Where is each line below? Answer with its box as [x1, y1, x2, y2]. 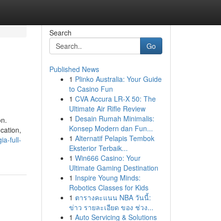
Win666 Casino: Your [74, 153, 141, 163]
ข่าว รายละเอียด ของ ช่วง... [69, 202, 153, 212]
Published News [49, 64, 99, 74]
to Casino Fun [69, 84, 113, 94]
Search [49, 28, 72, 37]
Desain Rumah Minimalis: [74, 113, 154, 123]
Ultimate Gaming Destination [69, 163, 158, 173]
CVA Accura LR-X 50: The [74, 94, 156, 104]
